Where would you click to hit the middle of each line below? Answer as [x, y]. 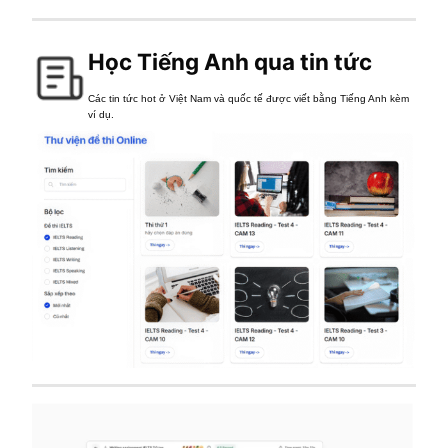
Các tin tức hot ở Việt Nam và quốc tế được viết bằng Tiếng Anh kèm [249, 98]
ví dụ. [101, 114]
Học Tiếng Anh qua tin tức [230, 62]
